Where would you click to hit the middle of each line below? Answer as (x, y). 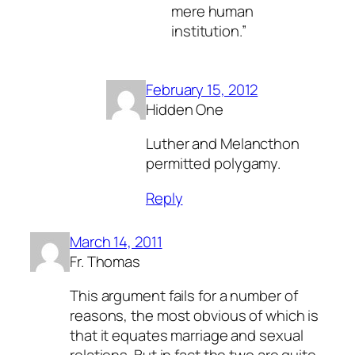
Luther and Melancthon (223, 144)
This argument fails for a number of (184, 296)
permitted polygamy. (214, 164)
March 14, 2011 (116, 241)
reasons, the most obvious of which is (195, 316)
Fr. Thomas (105, 261)
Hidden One (185, 109)
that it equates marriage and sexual (187, 336)
